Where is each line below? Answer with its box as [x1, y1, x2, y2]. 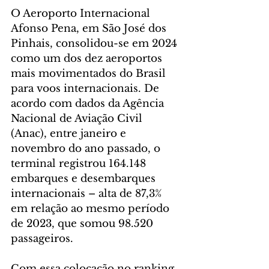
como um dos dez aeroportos [11, 52, 165, 65]
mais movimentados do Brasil [11, 67, 169, 80]
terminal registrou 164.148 [11, 157, 149, 171]
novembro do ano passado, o [11, 142, 163, 156]
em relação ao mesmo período [11, 202, 172, 216]
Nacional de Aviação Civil [11, 112, 145, 125]
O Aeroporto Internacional [11, 7, 153, 20]
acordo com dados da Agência [11, 97, 167, 110]
